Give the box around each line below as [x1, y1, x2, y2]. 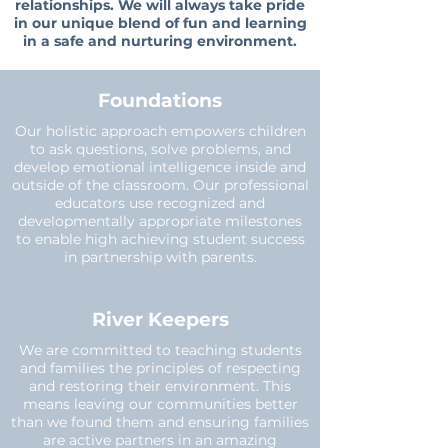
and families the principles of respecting [19, 359, 301, 377]
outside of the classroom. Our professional [11, 176, 309, 194]
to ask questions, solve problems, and [29, 140, 291, 158]
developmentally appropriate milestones [18, 212, 302, 230]
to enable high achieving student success [15, 230, 305, 248]
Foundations [98, 89, 222, 112]
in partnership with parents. [63, 248, 257, 266]
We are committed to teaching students [18, 341, 302, 359]
